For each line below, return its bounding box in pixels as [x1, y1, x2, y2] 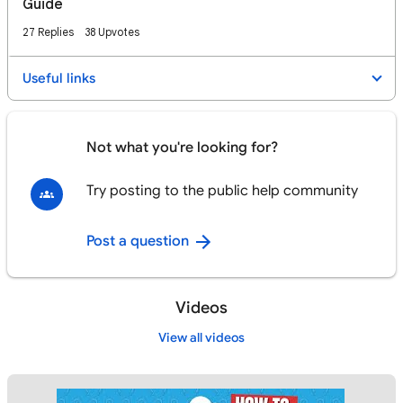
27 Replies [22, 25, 74, 39]
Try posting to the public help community [86, 182, 358, 200]
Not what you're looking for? [86, 139, 278, 157]
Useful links [22, 70, 95, 86]
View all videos [158, 330, 245, 345]
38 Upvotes [85, 25, 139, 39]
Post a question [86, 232, 193, 250]
